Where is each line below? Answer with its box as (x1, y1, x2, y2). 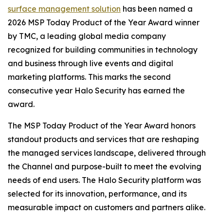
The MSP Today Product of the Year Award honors (8, 121, 196, 131)
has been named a (121, 4, 193, 14)
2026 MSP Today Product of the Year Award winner (8, 18, 200, 28)
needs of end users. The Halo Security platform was (8, 175, 201, 185)
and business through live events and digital (8, 58, 173, 69)
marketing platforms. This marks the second (8, 72, 171, 82)
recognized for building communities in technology (8, 45, 198, 55)
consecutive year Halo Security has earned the (8, 86, 185, 96)
